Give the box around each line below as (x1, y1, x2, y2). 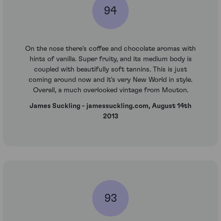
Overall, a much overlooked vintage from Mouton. (33, 87, 188, 94)
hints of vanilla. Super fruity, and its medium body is (29, 56, 192, 63)
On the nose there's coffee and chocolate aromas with (25, 45, 196, 53)
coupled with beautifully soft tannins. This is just (34, 66, 187, 74)
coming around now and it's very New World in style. (29, 76, 192, 84)
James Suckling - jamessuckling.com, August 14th (30, 102, 191, 110)
